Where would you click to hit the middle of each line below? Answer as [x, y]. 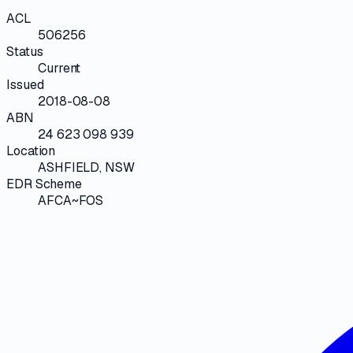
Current [59, 68]
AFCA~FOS [71, 200]
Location [31, 150]
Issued [25, 84]
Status [25, 51]
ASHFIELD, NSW [86, 167]
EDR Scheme [45, 184]
